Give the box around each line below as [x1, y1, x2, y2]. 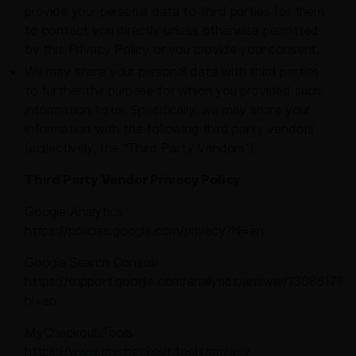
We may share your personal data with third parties [25, 64, 320, 80]
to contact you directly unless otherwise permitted [25, 22, 319, 39]
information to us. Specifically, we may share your [25, 102, 311, 118]
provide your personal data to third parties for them [25, 3, 324, 20]
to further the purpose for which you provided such [25, 83, 322, 99]
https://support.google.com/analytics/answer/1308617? [25, 273, 343, 290]
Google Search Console [25, 254, 161, 271]
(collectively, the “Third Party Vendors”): [25, 140, 257, 157]
